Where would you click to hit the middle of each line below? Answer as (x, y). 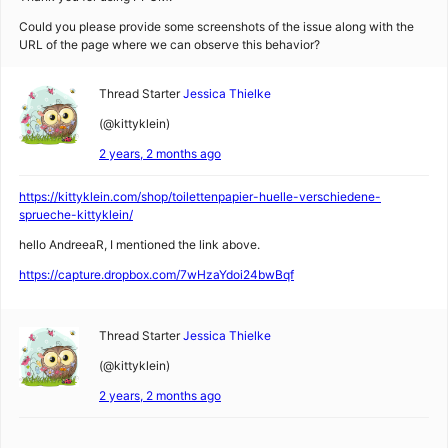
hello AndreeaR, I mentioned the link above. (139, 244)
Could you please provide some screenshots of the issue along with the (216, 26)
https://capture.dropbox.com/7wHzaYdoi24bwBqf (156, 274)
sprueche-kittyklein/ (76, 214)
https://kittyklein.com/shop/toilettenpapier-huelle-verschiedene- (200, 196)
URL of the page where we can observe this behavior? (169, 44)
